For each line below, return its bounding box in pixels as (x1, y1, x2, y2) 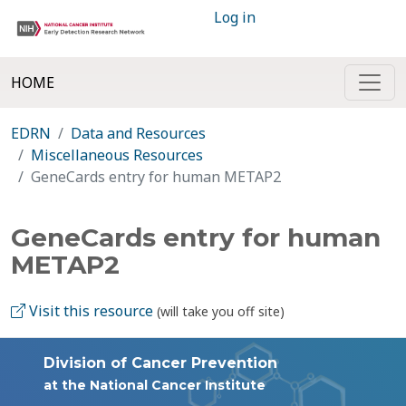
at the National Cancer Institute (43, 377, 266, 393)
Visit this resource (25, 301, 153, 321)
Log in (214, 7, 256, 27)
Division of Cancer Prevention (43, 354, 277, 372)
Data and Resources (71, 123, 206, 143)
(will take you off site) (157, 303, 285, 320)
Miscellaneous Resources (31, 145, 203, 165)
